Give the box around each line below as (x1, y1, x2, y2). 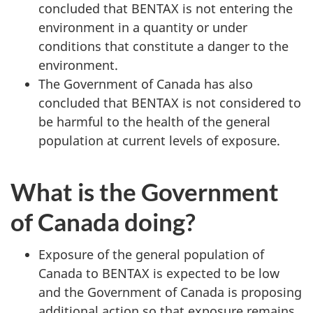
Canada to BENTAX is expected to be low (38, 264, 279, 282)
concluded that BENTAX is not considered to (38, 94, 301, 111)
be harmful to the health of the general (38, 113, 270, 130)
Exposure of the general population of (38, 245, 264, 263)
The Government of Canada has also (38, 75, 253, 92)
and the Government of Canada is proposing (38, 283, 302, 300)
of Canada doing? (10, 207, 196, 236)
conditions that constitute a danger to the (38, 38, 289, 54)
